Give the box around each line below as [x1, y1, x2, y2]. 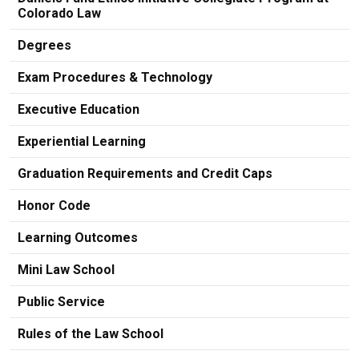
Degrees [18, 37, 71, 53]
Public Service [18, 293, 105, 309]
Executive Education [18, 101, 139, 117]
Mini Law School [18, 261, 115, 277]
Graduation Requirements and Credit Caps [18, 165, 272, 181]
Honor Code [18, 197, 91, 213]
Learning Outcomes [18, 229, 138, 245]
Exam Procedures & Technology [18, 69, 212, 85]
